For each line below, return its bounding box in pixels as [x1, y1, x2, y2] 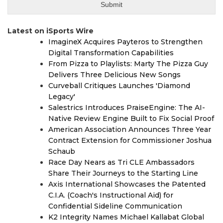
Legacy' [48, 92, 75, 101]
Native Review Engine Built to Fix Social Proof [48, 114, 214, 123]
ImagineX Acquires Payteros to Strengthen [48, 37, 203, 46]
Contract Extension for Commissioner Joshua [48, 136, 212, 145]
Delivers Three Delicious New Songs [48, 70, 181, 79]
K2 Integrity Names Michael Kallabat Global [48, 213, 204, 222]
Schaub [48, 147, 75, 156]
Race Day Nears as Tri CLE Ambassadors [48, 158, 195, 167]
